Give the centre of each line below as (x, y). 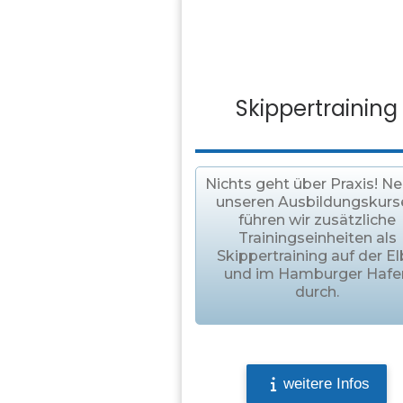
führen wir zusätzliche (318, 220)
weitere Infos (326, 384)
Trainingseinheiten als (317, 238)
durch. (318, 292)
